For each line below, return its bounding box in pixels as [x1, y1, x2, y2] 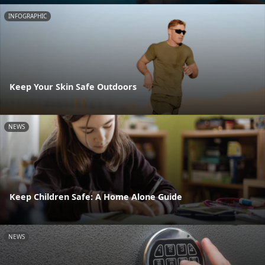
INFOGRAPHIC [8, 12, 47, 21]
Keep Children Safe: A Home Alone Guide [9, 191, 182, 203]
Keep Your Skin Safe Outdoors [9, 80, 137, 92]
